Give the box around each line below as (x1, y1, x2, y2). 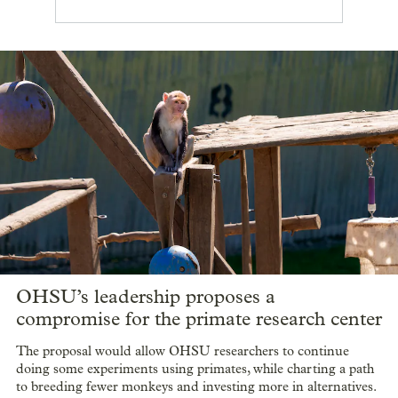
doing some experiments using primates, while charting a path (16, 360, 374, 377)
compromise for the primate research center (16, 307, 382, 331)
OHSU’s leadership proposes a (16, 285, 275, 309)
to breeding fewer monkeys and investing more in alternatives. (16, 378, 377, 394)
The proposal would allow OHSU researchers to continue (16, 342, 349, 359)
